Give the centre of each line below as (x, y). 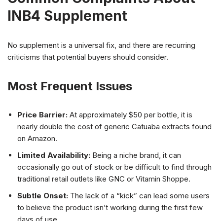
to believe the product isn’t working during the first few (110, 208)
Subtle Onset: (43, 196)
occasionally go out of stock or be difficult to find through (114, 167)
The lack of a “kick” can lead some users (139, 196)
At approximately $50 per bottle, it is (130, 115)
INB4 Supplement (67, 16)
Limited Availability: (54, 155)
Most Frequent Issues (70, 86)
